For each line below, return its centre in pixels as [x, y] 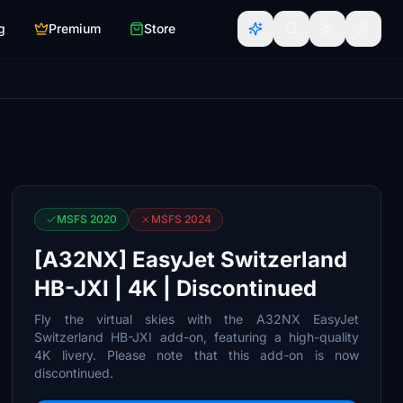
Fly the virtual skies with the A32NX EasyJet [197, 319]
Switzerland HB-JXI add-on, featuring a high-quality [197, 337]
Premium [75, 28]
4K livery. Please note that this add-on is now [197, 355]
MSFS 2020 [87, 219]
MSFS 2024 [182, 219]
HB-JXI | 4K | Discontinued [176, 288]
